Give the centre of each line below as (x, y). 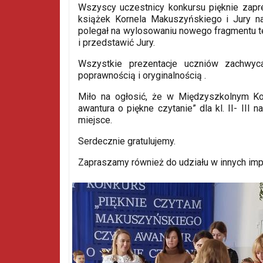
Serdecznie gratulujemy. (128, 141)
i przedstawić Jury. (117, 42)
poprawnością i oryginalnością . (142, 75)
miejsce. (96, 120)
